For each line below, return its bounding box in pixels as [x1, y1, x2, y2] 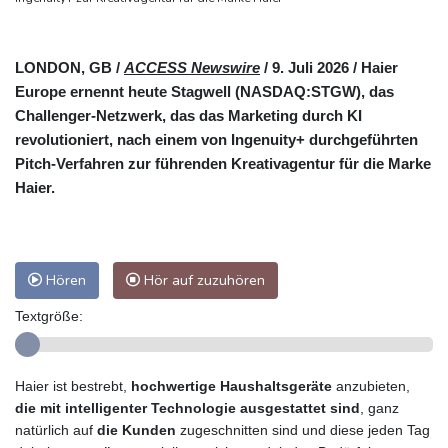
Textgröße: [15, 307, 83, 324]
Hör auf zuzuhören [140, 269, 265, 290]
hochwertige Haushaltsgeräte [131, 377, 336, 394]
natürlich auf [15, 421, 97, 438]
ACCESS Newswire [124, 58, 260, 76]
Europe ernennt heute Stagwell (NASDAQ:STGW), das [15, 82, 394, 100]
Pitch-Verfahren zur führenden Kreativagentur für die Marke [15, 154, 431, 172]
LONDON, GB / [15, 58, 124, 76]
